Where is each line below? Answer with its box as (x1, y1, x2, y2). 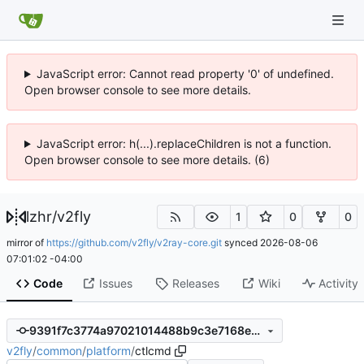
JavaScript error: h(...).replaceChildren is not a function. (36, 136, 331, 150)
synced (222, 236, 260, 249)
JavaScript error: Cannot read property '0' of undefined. (36, 67, 334, 80)
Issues (98, 276, 132, 291)
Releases (171, 276, 219, 291)
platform (86, 343, 131, 357)
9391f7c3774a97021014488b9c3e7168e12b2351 (250, 323, 260, 338)
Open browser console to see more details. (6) (24, 153, 270, 167)
